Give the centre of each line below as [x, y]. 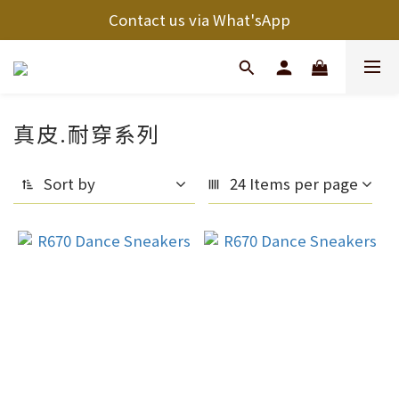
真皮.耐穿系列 [87, 133]
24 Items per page [294, 183]
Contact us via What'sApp [199, 20]
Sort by [69, 183]
